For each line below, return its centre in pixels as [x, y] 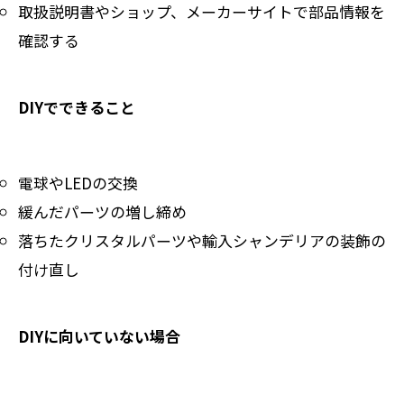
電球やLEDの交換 [78, 182]
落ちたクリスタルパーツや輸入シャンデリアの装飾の [202, 240]
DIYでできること [77, 106]
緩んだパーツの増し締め [102, 211]
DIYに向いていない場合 [99, 335]
